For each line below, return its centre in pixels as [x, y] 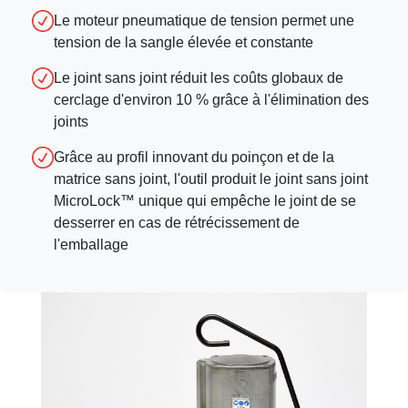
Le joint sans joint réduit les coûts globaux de [199, 78]
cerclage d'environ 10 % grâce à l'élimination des [211, 100]
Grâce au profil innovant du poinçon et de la [194, 157]
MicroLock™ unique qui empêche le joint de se [205, 201]
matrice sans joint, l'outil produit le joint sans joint [211, 179]
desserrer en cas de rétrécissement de [177, 223]
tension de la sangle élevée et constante [184, 42]
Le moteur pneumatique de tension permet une [204, 20]
